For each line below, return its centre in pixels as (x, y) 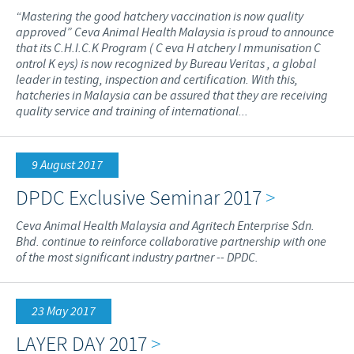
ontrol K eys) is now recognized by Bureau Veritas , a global (166, 64)
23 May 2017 (64, 311)
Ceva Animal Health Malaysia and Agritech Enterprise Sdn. (165, 226)
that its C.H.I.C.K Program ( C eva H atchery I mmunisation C (168, 48)
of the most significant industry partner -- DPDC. (137, 258)
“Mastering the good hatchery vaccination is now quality (160, 17)
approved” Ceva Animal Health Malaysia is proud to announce (175, 32)
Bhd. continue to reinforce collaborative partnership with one (171, 242)
